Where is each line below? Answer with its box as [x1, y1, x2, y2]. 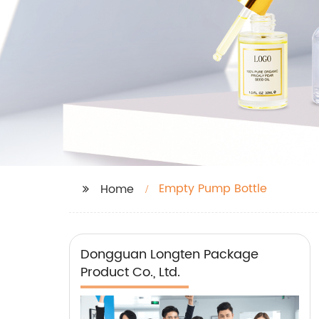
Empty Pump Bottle [159, 179, 267, 198]
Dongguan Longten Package [80, 244, 258, 265]
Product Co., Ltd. [80, 262, 180, 283]
